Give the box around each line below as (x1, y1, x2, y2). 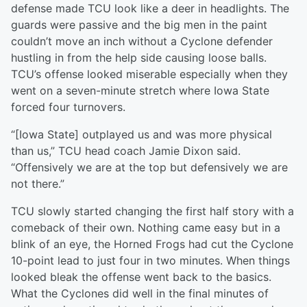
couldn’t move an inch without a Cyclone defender (11, 34, 273, 49)
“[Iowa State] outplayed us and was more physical (11, 127, 272, 142)
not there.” (11, 177, 64, 191)
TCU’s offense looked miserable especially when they (11, 67, 288, 82)
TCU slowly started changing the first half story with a (11, 204, 294, 219)
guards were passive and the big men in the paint (11, 18, 267, 32)
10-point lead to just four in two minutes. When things (11, 254, 290, 268)
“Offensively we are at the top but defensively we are (11, 160, 288, 175)
